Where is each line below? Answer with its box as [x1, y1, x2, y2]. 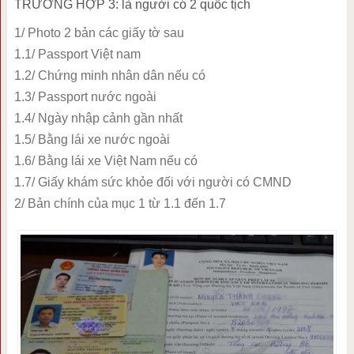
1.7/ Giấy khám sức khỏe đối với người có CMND [13, 175, 292, 189]
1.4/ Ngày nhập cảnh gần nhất [13, 111, 183, 125]
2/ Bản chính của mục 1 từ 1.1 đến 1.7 [13, 196, 226, 210]
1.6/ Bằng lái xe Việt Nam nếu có [13, 153, 198, 168]
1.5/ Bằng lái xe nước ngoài [13, 132, 170, 146]
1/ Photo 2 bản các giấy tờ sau [13, 25, 184, 40]
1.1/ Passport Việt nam [13, 47, 141, 61]
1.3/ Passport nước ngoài [13, 89, 156, 104]
